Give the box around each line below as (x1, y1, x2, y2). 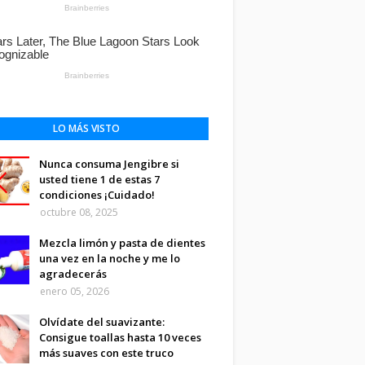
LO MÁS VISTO (53, 121, 120, 135)
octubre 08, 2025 (40, 205, 118, 219)
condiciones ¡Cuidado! (39, 187, 155, 202)
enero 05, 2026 (40, 284, 109, 298)
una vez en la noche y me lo (39, 251, 180, 266)
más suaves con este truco (39, 345, 174, 360)
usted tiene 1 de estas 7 (39, 172, 160, 187)
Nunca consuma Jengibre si (39, 156, 179, 171)
